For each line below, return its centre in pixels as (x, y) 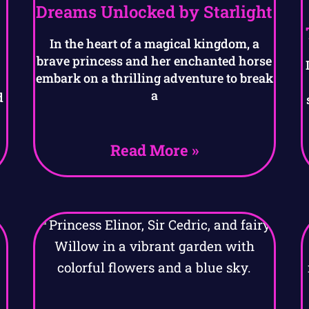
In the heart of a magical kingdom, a (154, 44)
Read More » (154, 150)
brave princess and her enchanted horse (154, 61)
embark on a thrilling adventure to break (154, 78)
